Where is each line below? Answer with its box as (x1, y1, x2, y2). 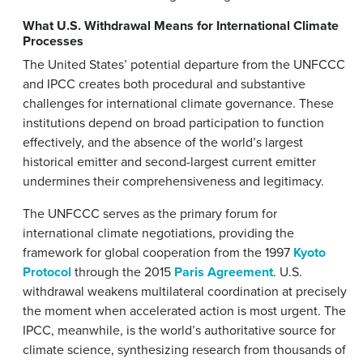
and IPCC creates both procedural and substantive (23, 74, 305, 93)
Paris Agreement (174, 262, 273, 281)
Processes (23, 31, 83, 50)
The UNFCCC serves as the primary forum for (23, 203, 277, 223)
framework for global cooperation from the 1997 (23, 242, 293, 262)
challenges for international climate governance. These (23, 93, 334, 113)
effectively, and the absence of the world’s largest (23, 132, 303, 152)
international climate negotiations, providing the (23, 223, 294, 242)
